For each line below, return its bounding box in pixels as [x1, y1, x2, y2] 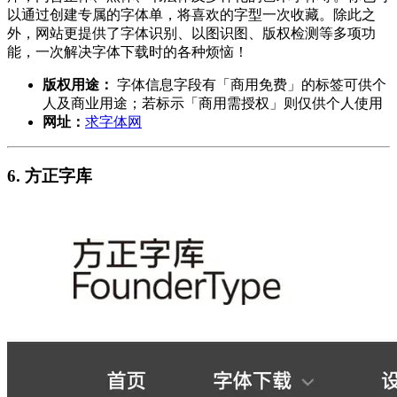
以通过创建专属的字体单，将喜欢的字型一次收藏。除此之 [7, 6, 376, 22]
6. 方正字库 [7, 166, 92, 185]
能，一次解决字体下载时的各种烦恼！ [7, 43, 248, 59]
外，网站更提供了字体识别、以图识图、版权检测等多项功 [7, 25, 376, 41]
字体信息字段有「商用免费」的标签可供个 [113, 76, 386, 92]
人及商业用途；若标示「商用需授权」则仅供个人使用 [43, 95, 383, 111]
